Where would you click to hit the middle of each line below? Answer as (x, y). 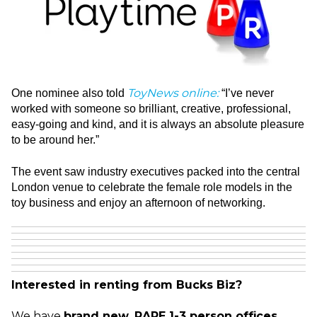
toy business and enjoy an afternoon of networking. (138, 202)
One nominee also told (69, 93)
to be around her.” (55, 140)
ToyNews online (172, 93)
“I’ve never (248, 93)
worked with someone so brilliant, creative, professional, (151, 109)
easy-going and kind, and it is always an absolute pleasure (158, 125)
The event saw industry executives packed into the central (156, 171)
